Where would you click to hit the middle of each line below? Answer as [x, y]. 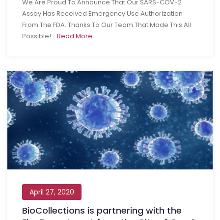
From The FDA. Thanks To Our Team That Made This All [107, 25]
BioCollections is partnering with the [102, 210]
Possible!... [40, 36]
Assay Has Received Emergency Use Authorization [102, 14]
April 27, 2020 [52, 192]
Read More [75, 36]
